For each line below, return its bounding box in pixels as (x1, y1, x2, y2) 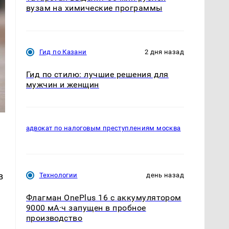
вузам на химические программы (26, 3, 163, 13)
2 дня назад (144, 48, 184, 56)
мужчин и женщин (26, 79, 99, 89)
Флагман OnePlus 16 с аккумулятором (26, 192, 181, 202)
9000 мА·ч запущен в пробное (26, 202, 146, 213)
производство (26, 213, 83, 223)
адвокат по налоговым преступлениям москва (26, 124, 181, 132)
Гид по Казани (39, 48, 87, 56)
